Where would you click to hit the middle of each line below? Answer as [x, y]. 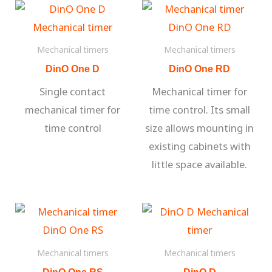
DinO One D [73, 69]
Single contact [73, 92]
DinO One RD [199, 69]
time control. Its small [199, 110]
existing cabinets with [199, 146]
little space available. [199, 165]
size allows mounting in [199, 128]
